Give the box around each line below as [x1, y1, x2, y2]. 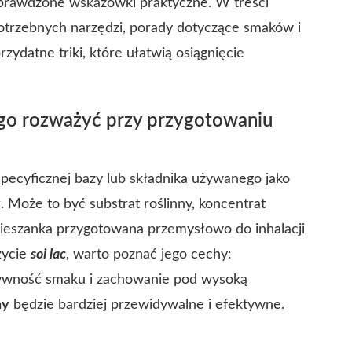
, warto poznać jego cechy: [66, 247, 232, 262]
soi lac [31, 247, 66, 262]
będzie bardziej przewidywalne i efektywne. [9, 298, 284, 312]
